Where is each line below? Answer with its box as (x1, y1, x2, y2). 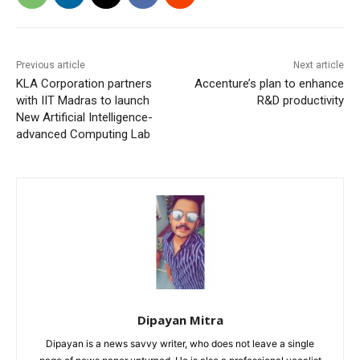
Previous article (16, 59, 85, 72)
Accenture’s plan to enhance (194, 76, 344, 92)
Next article (292, 59, 344, 72)
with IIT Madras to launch (16, 93, 149, 108)
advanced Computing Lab (16, 127, 150, 142)
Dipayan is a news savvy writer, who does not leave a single (46, 337, 314, 350)
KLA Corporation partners (16, 76, 152, 92)
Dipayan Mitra (137, 312, 223, 329)
